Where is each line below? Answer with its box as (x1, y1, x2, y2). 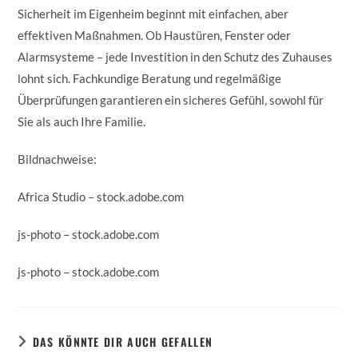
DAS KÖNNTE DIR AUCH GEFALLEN (32, 332, 213, 350)
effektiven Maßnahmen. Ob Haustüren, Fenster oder (18, 27, 292, 42)
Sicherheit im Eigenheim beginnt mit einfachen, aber (18, 6, 289, 21)
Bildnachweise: (18, 151, 97, 166)
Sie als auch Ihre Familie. (18, 113, 146, 129)
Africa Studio (18, 189, 86, 204)
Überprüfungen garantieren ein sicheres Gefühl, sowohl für (18, 92, 324, 107)
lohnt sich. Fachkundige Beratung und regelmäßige (18, 70, 282, 86)
